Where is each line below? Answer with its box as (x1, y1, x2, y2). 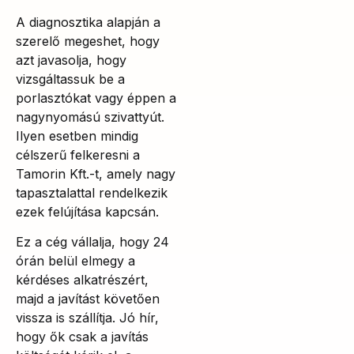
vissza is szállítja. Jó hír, (16, 309, 159, 326)
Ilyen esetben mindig (16, 127, 138, 144)
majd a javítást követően (16, 290, 160, 307)
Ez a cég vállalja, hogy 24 (16, 233, 169, 250)
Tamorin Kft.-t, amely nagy (16, 165, 175, 182)
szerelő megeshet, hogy (16, 32, 160, 49)
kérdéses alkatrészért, (16, 271, 149, 288)
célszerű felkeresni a (16, 146, 140, 163)
